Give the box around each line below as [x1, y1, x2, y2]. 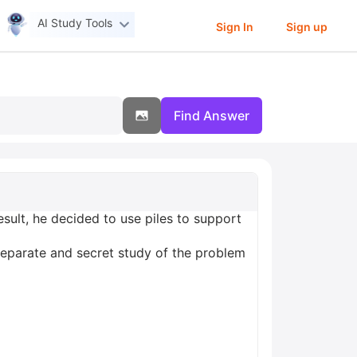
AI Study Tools [37, 16, 113, 30]
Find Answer [174, 108, 249, 124]
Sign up [285, 19, 328, 33]
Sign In [215, 19, 253, 33]
